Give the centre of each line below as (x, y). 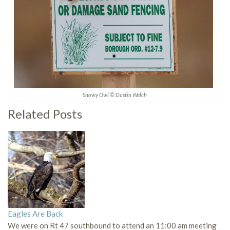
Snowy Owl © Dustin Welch (115, 95)
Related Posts (45, 114)
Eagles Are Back (35, 214)
